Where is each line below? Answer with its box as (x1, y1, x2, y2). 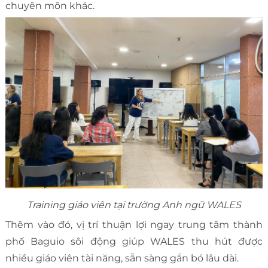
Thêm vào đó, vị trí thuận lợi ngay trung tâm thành (5, 218, 263, 230)
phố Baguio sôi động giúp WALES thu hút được (5, 235, 263, 247)
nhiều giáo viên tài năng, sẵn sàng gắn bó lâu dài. (5, 252, 241, 264)
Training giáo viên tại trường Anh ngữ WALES (26, 199, 241, 211)
